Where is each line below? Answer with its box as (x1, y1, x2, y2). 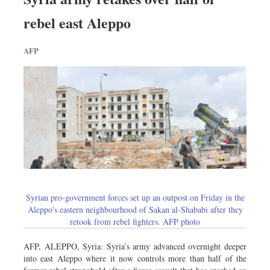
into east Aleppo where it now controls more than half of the (24, 252, 246, 264)
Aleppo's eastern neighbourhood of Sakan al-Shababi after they (27, 203, 243, 215)
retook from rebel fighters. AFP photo (70, 215, 200, 227)
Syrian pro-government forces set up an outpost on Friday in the (25, 191, 245, 203)
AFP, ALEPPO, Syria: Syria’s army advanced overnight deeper (24, 240, 246, 252)
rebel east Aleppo (24, 11, 131, 33)
